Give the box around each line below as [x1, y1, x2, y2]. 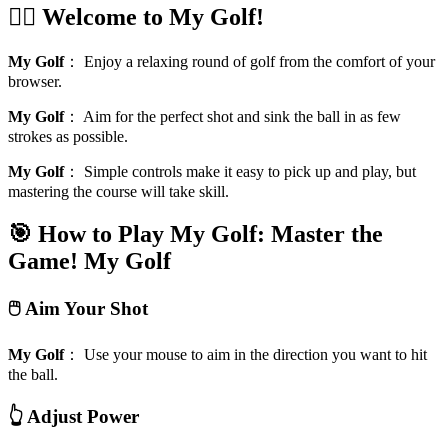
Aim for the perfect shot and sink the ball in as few [83, 107, 401, 125]
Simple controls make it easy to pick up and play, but [84, 162, 416, 180]
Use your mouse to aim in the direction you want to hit [84, 346, 427, 364]
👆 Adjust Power [8, 406, 139, 427]
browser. [8, 72, 62, 90]
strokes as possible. [8, 127, 128, 145]
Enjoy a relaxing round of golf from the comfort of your [84, 52, 435, 70]
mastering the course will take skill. [8, 182, 229, 200]
